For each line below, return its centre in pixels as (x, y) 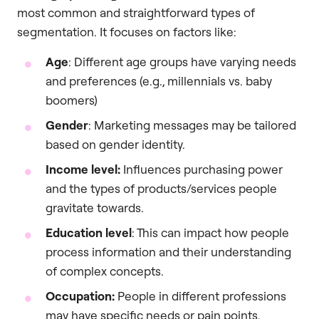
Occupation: (82, 296)
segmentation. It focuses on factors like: (127, 32)
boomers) (72, 100)
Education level (89, 232)
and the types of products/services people (161, 188)
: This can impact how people (210, 232)
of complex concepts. (105, 271)
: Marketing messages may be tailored (192, 125)
